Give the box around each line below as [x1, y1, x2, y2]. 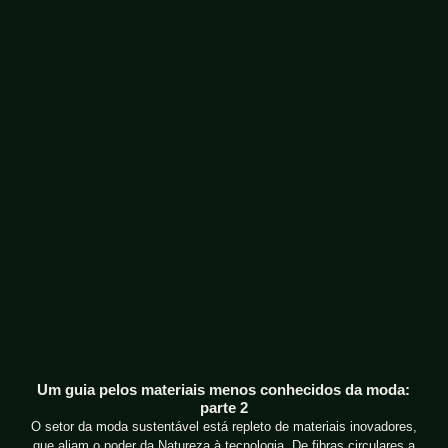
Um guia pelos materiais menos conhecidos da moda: [37, 381, 411, 399]
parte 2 [199, 399, 248, 417]
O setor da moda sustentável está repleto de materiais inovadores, [30, 419, 417, 435]
